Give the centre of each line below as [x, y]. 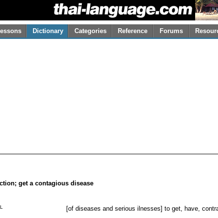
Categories [90, 31]
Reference [133, 31]
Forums [171, 31]
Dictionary [48, 31]
